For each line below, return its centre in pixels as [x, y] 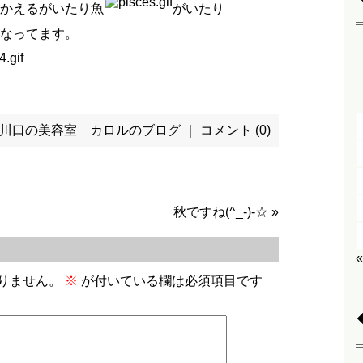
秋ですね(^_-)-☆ [221, 212]
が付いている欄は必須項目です [170, 281]
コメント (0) [235, 130]
